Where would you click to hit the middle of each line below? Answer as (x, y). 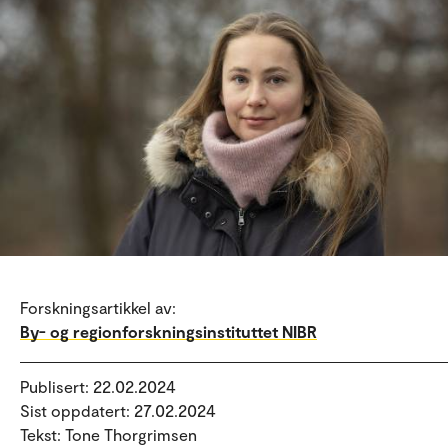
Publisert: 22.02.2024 (98, 386)
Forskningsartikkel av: (98, 307)
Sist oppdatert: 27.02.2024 (118, 410)
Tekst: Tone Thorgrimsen (108, 434)
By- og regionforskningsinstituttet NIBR (168, 331)
